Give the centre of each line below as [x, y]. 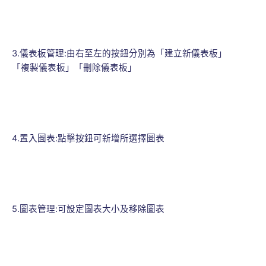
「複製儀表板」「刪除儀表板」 [74, 68]
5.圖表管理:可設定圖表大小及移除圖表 [88, 209]
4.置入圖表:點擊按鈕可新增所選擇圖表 [88, 139]
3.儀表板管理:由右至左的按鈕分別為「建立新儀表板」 [119, 54]
